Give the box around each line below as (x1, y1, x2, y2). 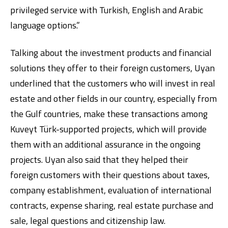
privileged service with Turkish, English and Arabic (10, 3, 203, 17)
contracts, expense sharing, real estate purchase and (10, 198, 213, 212)
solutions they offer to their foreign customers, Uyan (10, 61, 215, 75)
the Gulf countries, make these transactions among (10, 107, 208, 121)
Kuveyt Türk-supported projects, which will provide (10, 122, 207, 136)
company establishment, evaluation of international (10, 183, 212, 197)
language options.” (10, 18, 80, 32)
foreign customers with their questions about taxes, (10, 168, 210, 182)
